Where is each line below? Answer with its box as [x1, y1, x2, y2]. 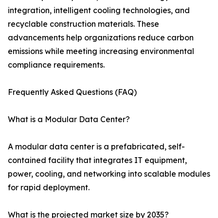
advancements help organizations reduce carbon [8, 33, 194, 43]
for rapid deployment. [8, 182, 90, 193]
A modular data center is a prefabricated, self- [8, 142, 185, 152]
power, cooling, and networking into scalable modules [8, 169, 210, 179]
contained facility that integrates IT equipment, [8, 155, 187, 165]
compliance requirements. [8, 60, 105, 70]
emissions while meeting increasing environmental [8, 46, 194, 56]
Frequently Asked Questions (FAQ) [8, 87, 137, 97]
